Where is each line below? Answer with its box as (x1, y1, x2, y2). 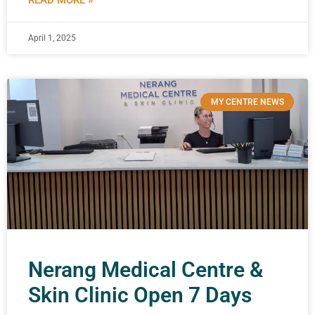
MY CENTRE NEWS (210, 97, 284, 108)
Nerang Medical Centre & (28, 257, 263, 282)
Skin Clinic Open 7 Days (28, 283, 252, 307)
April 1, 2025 (28, 33, 76, 43)
